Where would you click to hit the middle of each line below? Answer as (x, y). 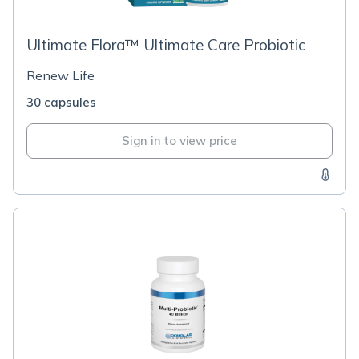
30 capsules (61, 102)
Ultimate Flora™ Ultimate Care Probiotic (166, 45)
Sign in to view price (179, 141)
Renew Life (61, 75)
